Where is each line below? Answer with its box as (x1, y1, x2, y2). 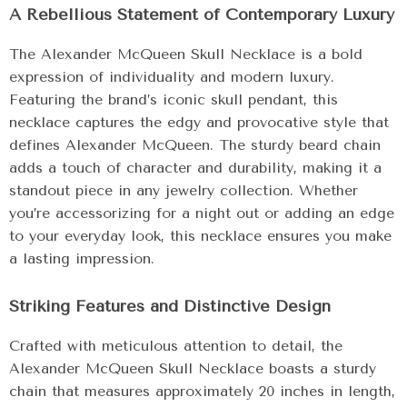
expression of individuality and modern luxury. (9, 68, 334, 85)
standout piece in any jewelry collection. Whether (9, 182, 358, 199)
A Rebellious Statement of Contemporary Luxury (9, 5, 394, 25)
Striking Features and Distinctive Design (9, 296, 331, 316)
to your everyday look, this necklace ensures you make (9, 227, 392, 244)
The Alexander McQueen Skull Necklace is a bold (9, 45, 362, 63)
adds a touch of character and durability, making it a (9, 159, 382, 176)
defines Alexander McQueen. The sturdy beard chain (9, 136, 381, 154)
